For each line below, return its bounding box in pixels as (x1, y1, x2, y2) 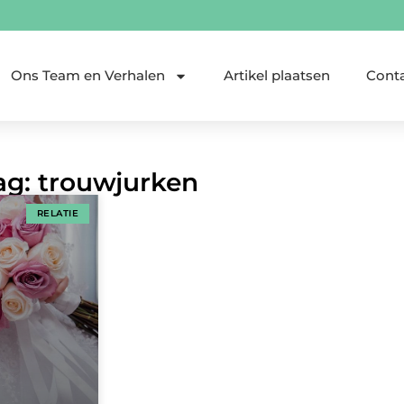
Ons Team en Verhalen (11, 67, 166, 85)
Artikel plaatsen (224, 67, 331, 85)
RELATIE (36, 207, 78, 220)
